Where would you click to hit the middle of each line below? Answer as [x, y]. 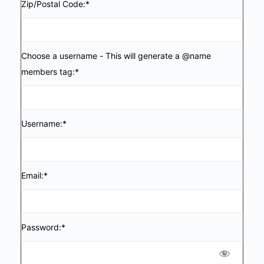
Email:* [34, 175]
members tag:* [50, 72]
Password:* [43, 227]
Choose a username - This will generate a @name [116, 56]
